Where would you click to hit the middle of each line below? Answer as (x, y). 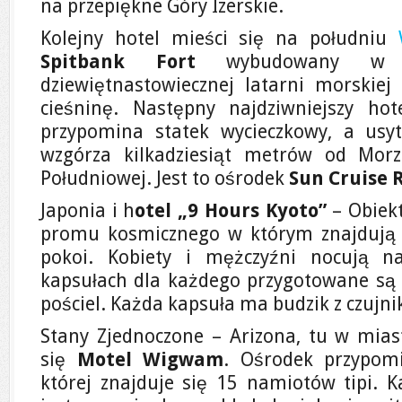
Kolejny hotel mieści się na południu (219, 38)
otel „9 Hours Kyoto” (231, 210)
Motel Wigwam (150, 359)
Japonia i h (88, 210)
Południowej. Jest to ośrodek (165, 178)
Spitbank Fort (118, 61)
